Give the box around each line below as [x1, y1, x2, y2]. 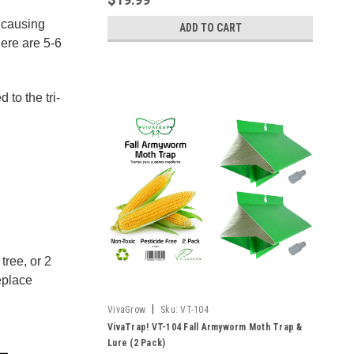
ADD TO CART [179, 21, 242, 34]
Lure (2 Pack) [107, 337, 166, 348]
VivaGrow [107, 304, 145, 315]
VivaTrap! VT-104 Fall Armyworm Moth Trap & [107, 322, 303, 333]
